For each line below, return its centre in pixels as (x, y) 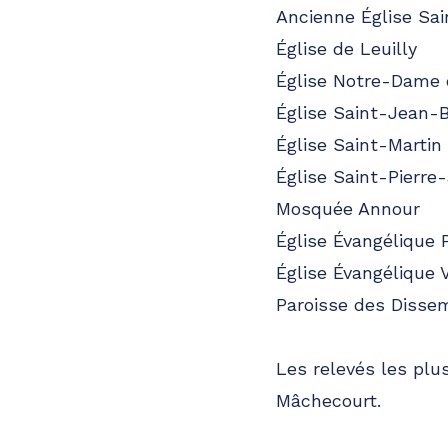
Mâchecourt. (328, 400)
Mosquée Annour (348, 208)
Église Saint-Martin (359, 144)
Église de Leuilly (346, 48)
